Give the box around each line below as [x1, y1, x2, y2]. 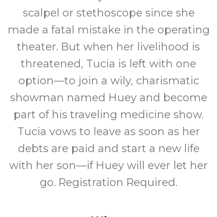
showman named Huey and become [10, 91, 207, 104]
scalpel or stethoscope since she [22, 6, 195, 19]
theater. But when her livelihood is [17, 40, 200, 53]
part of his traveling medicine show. [14, 108, 203, 121]
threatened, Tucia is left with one [21, 57, 196, 70]
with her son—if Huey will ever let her [9, 159, 208, 172]
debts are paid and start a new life [17, 142, 200, 155]
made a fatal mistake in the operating [7, 23, 210, 36]
